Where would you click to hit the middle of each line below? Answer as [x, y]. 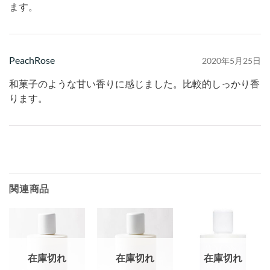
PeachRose [32, 60]
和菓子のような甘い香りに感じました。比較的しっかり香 [134, 84]
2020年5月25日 [231, 60]
